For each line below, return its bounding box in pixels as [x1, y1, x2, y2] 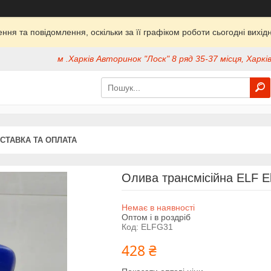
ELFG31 [140, 221, 173, 232]
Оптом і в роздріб [121, 212, 191, 222]
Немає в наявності [121, 202, 195, 212]
